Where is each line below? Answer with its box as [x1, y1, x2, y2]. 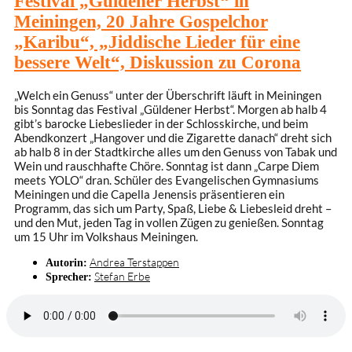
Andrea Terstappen [90, 255, 179, 269]
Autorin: [46, 255, 87, 269]
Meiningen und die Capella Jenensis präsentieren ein [14, 186, 284, 201]
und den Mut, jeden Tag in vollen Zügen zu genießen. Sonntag [14, 214, 324, 229]
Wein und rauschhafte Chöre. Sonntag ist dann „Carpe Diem [14, 158, 319, 173]
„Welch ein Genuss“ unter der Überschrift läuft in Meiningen [14, 87, 321, 102]
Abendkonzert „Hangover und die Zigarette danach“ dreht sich [14, 130, 332, 145]
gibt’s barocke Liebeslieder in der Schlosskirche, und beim [14, 115, 308, 130]
